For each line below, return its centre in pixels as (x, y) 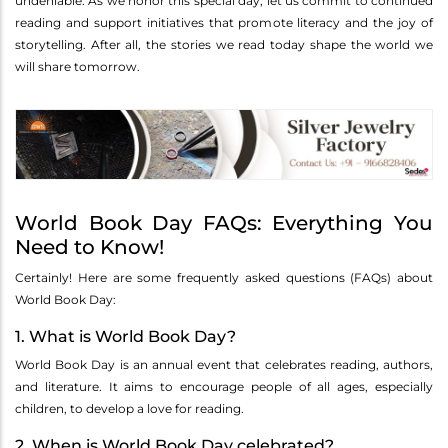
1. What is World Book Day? (125, 337)
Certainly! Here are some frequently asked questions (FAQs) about (224, 278)
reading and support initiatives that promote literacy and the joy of (224, 22)
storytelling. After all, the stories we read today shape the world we (224, 44)
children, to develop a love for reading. (129, 409)
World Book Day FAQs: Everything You (224, 223)
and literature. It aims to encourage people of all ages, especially (224, 387)
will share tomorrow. (77, 66)
